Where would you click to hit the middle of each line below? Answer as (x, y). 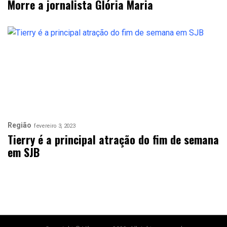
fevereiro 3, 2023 (55, 126)
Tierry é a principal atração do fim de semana (113, 139)
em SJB (24, 152)
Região (20, 125)
